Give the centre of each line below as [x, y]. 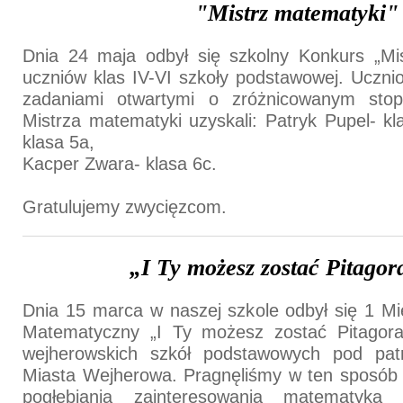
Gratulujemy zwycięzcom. [127, 207]
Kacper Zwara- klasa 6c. [122, 164]
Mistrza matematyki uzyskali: [144, 121]
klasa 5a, [58, 143]
